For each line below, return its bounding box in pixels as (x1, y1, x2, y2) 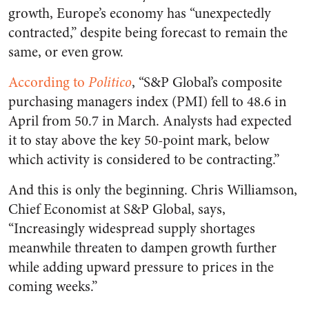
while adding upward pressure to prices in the (8, 257, 274, 278)
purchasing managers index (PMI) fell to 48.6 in (8, 92, 286, 112)
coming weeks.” (8, 277, 97, 297)
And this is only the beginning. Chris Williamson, (8, 180, 297, 201)
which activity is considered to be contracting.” (8, 150, 279, 170)
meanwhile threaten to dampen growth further (8, 238, 277, 259)
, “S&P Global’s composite (132, 72, 282, 93)
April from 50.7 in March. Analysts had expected (8, 111, 292, 132)
